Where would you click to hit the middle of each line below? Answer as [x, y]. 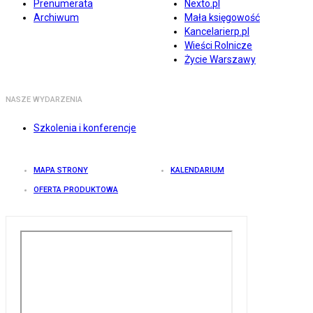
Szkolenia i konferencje [85, 128]
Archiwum [56, 18]
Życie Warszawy [220, 60]
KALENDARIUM [197, 170]
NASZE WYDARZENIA [44, 100]
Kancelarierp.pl [217, 32]
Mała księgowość [222, 18]
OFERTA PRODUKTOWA [76, 190]
